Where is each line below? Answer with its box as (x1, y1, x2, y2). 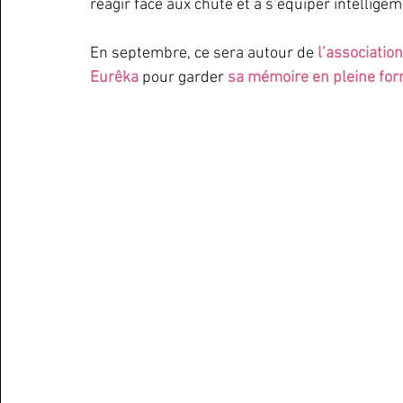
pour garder (142, 68, 228, 87)
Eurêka (90, 68, 142, 87)
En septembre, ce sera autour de (90, 44, 318, 63)
